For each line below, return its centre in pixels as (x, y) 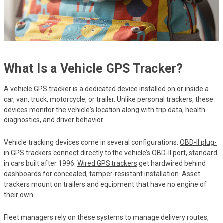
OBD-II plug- (198, 142)
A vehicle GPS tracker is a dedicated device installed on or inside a (106, 88)
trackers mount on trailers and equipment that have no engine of (105, 184)
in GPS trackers (28, 153)
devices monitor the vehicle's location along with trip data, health (105, 109)
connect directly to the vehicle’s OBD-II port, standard (134, 153)
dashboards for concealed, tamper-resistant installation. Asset (102, 173)
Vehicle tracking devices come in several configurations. (92, 142)
